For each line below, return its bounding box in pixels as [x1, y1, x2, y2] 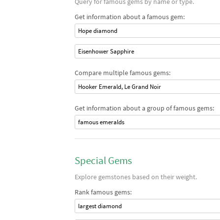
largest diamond [78, 202, 122, 210]
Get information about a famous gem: [75, 12, 185, 21]
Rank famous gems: [75, 188, 132, 196]
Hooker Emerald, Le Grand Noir [78, 82, 161, 91]
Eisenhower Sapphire [78, 47, 134, 55]
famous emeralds [78, 118, 124, 126]
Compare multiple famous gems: [75, 68, 170, 77]
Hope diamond [78, 27, 117, 35]
